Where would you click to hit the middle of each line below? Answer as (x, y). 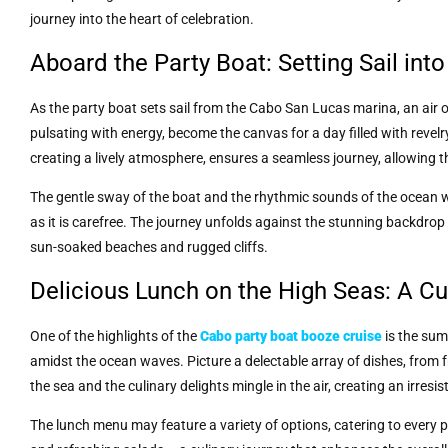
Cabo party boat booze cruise (291, 335)
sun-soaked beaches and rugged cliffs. (149, 247)
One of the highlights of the (115, 335)
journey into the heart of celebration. (142, 19)
